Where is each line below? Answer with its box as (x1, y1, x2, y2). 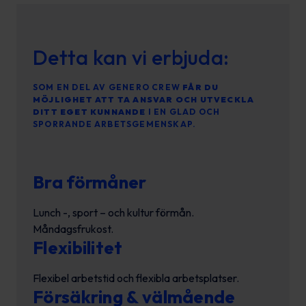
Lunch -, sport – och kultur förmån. (33, 206, 194, 219)
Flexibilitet (33, 236, 123, 259)
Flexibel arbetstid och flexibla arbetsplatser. (33, 271, 239, 285)
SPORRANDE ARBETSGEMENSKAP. (33, 119, 197, 129)
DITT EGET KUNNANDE (33, 107, 146, 117)
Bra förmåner (33, 171, 147, 193)
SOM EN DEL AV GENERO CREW (33, 82, 183, 92)
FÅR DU (182, 82, 219, 92)
